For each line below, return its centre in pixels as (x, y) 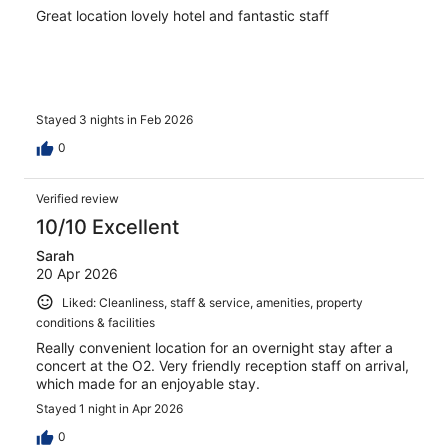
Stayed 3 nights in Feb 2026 (114, 119)
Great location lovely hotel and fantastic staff (182, 16)
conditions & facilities (95, 323)
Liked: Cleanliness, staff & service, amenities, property (212, 302)
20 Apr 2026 (77, 273)
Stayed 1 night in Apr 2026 (109, 409)
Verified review (77, 198)
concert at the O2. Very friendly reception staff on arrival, (222, 366)
